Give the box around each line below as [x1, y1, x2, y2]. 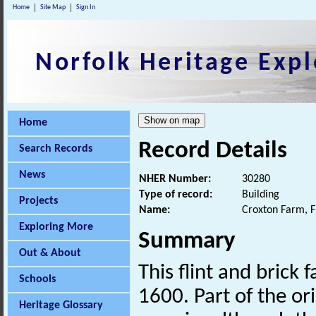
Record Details [138, 139, 287, 164]
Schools [19, 274, 56, 285]
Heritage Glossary [19, 300, 103, 311]
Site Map [40, 4, 66, 11]
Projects [19, 195, 58, 207]
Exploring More [19, 221, 93, 233]
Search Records [19, 143, 92, 154]
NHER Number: [139, 174, 211, 186]
